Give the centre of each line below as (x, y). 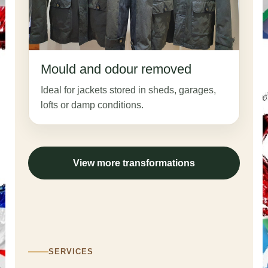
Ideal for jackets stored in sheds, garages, (128, 90)
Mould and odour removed (116, 69)
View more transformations (134, 163)
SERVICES (71, 252)
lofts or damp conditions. (92, 105)
